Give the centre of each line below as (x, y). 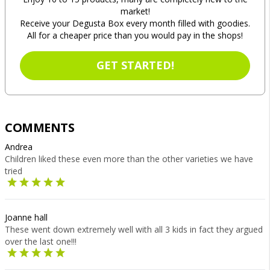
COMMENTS (39, 127)
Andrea (19, 147)
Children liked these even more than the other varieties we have (129, 159)
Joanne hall (26, 217)
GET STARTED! (135, 65)
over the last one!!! (41, 241)
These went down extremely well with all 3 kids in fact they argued (134, 229)
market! (135, 11)
